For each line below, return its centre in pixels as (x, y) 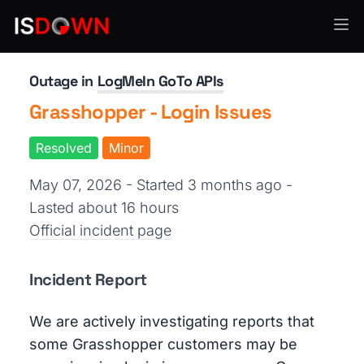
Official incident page (100, 230)
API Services (64, 34)
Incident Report (88, 279)
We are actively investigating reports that (172, 321)
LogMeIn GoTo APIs (160, 81)
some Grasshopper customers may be (163, 344)
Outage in (63, 81)
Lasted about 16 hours (104, 208)
